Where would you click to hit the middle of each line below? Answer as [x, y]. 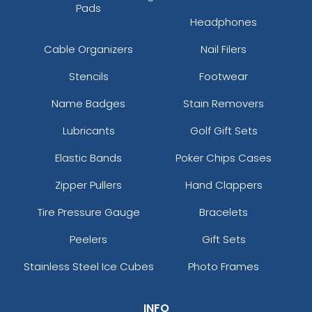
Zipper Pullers [88, 185]
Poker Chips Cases [224, 157]
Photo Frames [224, 266]
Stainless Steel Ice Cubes [88, 266]
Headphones [224, 22]
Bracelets [224, 212]
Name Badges [88, 103]
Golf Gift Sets [224, 130]
